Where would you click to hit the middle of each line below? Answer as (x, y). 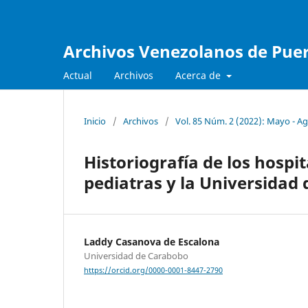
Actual (78, 75)
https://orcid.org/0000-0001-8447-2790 (153, 271)
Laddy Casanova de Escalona (152, 241)
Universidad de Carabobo (136, 255)
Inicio (95, 121)
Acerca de (199, 75)
